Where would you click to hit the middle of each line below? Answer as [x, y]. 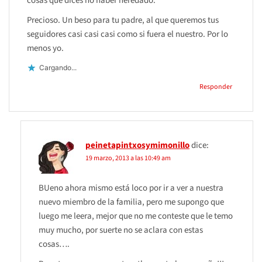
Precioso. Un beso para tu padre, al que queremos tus [123, 20]
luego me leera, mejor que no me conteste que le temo [136, 216]
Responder [216, 87]
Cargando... [58, 68]
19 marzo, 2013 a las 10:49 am [128, 158]
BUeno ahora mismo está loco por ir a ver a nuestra [131, 188]
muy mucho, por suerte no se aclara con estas [121, 230]
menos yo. [45, 48]
